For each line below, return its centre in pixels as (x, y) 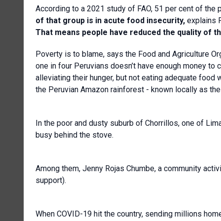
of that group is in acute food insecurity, (111, 20)
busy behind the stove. (74, 135)
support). (51, 180)
